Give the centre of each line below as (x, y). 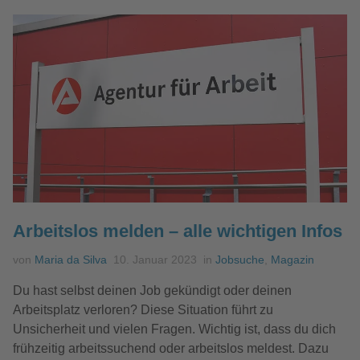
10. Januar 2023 (155, 259)
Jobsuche (240, 259)
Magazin (292, 259)
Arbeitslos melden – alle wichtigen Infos (178, 231)
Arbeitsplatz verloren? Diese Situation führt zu (143, 309)
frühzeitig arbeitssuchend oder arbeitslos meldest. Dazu (171, 348)
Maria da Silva (71, 259)
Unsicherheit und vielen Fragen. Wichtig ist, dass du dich (174, 329)
